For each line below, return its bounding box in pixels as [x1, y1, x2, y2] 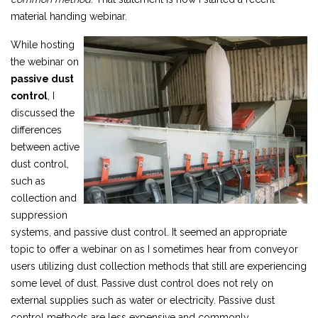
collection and [11, 192, 77, 204]
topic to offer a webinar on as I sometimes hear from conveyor [11, 243, 298, 255]
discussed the [11, 106, 75, 119]
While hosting [11, 38, 75, 50]
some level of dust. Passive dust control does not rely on [11, 277, 273, 289]
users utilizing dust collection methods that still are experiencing [11, 260, 307, 272]
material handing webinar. [11, 10, 130, 22]
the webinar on [11, 55, 79, 67]
